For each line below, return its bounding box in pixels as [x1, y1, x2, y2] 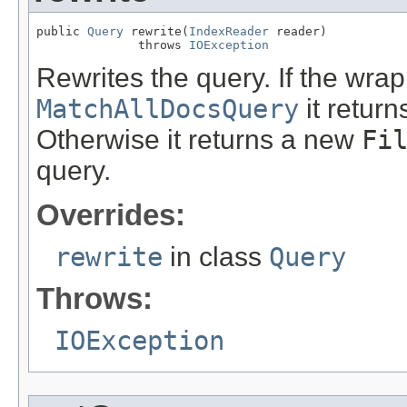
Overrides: [36, 197, 185, 232]
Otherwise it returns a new [36, 124, 362, 155]
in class [163, 241, 269, 272]
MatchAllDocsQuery [36, 94, 299, 125]
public [36, 24, 87, 38]
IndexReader [189, 24, 269, 38]
